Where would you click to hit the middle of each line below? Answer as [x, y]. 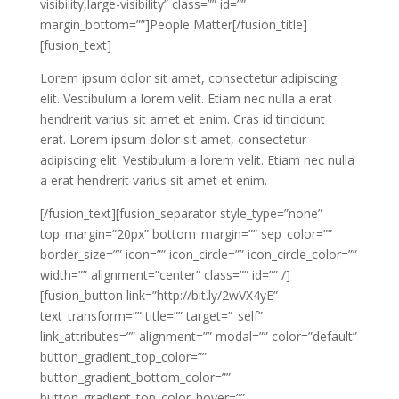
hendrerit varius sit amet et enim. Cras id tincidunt [182, 119]
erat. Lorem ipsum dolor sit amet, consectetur [173, 140]
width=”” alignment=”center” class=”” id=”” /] [165, 275]
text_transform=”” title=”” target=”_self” [151, 316]
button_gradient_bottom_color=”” [135, 378]
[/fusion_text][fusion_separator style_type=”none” [181, 214]
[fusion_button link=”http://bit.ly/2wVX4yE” [159, 296]
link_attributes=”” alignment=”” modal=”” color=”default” [198, 337]
